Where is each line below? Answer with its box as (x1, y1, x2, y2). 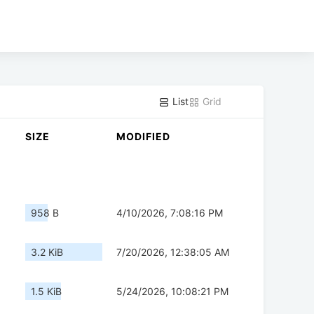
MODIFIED (116, 130, 170, 143)
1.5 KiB (31, 285, 62, 298)
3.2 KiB (31, 246, 63, 259)
